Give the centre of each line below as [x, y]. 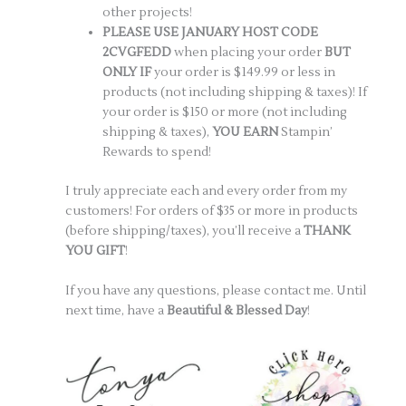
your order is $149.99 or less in [244, 72]
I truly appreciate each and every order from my [207, 190]
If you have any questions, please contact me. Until [216, 291]
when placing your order [250, 53]
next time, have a [116, 311]
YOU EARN [246, 132]
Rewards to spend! [159, 152]
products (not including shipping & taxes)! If [235, 92]
